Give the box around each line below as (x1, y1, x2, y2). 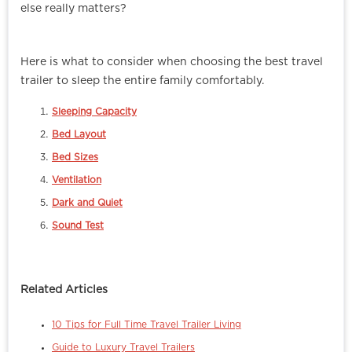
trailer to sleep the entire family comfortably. (20, 75, 264, 87)
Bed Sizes (52, 152, 98, 163)
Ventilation (52, 175, 101, 185)
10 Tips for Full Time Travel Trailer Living (52, 320, 241, 330)
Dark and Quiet (52, 198, 123, 208)
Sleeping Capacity (52, 107, 137, 117)
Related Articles (20, 284, 108, 296)
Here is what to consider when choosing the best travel (20, 57, 323, 68)
